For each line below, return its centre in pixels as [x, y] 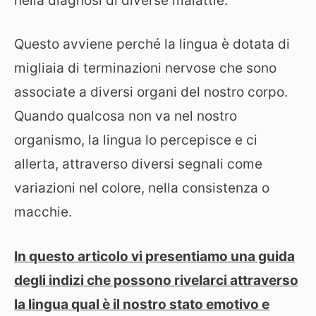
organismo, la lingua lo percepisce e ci [136, 140]
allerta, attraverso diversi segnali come [138, 164]
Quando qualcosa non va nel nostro [126, 116]
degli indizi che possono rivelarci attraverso [156, 280]
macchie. [43, 212]
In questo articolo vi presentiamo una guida [154, 256]
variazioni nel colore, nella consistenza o [142, 188]
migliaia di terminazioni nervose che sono [145, 68]
